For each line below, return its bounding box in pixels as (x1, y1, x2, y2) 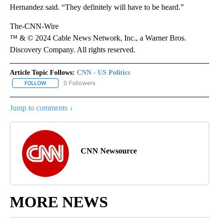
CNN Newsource (81, 147, 137, 155)
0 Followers (64, 79, 95, 87)
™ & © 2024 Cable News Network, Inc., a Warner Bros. (10, 33, 186, 42)
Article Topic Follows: (10, 68, 75, 76)
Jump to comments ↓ (10, 104, 73, 112)
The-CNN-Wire (10, 22, 59, 30)
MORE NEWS (10, 193, 108, 211)
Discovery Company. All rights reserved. (10, 45, 135, 54)
